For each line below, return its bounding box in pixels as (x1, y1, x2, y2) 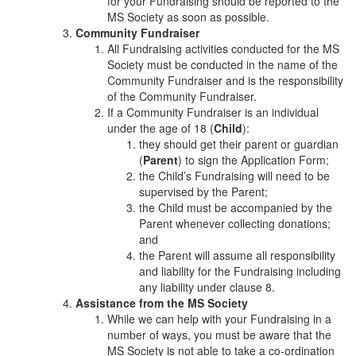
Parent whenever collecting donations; (139, 215, 331, 231)
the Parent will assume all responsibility (139, 246, 335, 263)
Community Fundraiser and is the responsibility (107, 72, 343, 88)
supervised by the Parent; (139, 183, 268, 199)
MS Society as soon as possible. (107, 8, 269, 25)
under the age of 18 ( (107, 119, 214, 136)
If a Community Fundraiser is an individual (107, 103, 319, 120)
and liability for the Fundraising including (139, 262, 341, 279)
